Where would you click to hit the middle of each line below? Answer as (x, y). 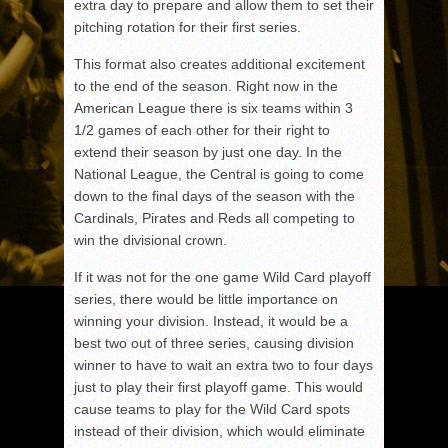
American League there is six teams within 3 (213, 108)
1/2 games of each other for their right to (202, 130)
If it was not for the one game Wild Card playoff (222, 277)
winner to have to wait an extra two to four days (223, 365)
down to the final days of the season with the (214, 196)
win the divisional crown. (150, 240)
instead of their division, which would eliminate (219, 431)
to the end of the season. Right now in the (206, 86)
